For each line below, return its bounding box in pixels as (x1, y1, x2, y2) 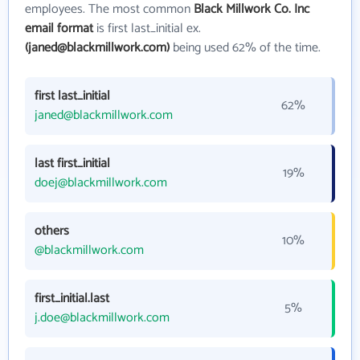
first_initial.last (35, 287, 109, 309)
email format (25, 17, 93, 39)
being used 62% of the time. (170, 36, 321, 59)
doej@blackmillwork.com (35, 171, 167, 194)
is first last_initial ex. (93, 17, 201, 39)
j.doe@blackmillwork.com (35, 306, 170, 329)
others (35, 219, 69, 242)
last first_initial (35, 152, 110, 174)
